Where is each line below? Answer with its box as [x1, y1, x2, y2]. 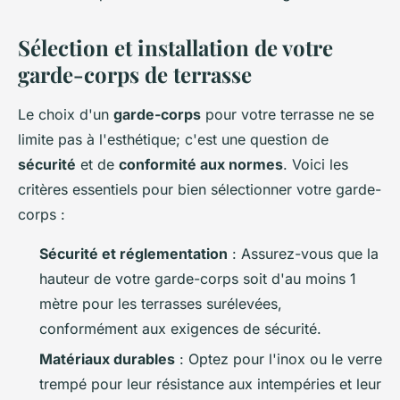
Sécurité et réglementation [39, 245, 228, 263]
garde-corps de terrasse [18, 60, 252, 89]
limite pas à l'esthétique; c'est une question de [18, 130, 329, 149]
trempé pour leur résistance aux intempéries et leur [39, 375, 381, 394]
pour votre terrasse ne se [201, 105, 374, 124]
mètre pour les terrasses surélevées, [39, 295, 282, 313]
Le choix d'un [18, 105, 113, 124]
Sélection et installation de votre [18, 33, 333, 62]
